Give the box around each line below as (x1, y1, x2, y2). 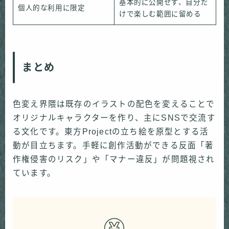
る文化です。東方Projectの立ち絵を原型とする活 (13, 127, 209, 136)
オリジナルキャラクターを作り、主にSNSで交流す (13, 113, 216, 123)
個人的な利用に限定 (18, 4, 85, 12)
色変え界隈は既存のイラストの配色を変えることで (13, 100, 215, 109)
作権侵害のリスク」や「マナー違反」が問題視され (13, 155, 215, 164)
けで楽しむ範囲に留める (119, 10, 201, 18)
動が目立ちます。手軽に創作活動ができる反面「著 (13, 141, 214, 150)
